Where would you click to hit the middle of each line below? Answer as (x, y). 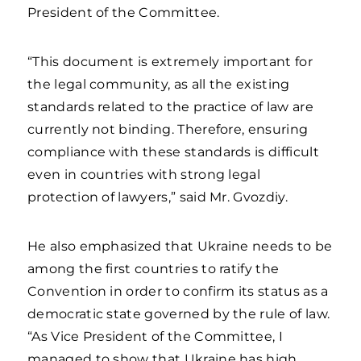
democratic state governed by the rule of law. (179, 314)
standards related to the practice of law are (170, 107)
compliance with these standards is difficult (173, 152)
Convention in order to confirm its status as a (178, 291)
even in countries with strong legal (144, 174)
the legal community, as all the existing (159, 84)
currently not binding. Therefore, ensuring (168, 129)
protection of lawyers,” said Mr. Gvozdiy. (158, 197)
